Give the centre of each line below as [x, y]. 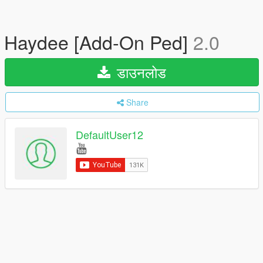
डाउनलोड [139, 72]
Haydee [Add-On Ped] [99, 42]
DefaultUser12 [109, 135]
